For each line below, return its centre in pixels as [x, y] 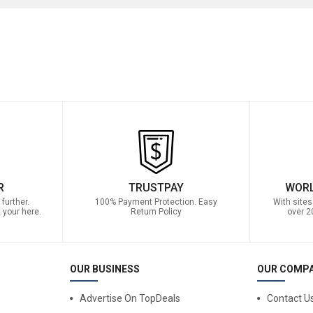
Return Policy [156, 212]
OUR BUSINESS [104, 269]
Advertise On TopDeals [130, 299]
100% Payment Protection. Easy [156, 202]
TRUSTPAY [156, 188]
